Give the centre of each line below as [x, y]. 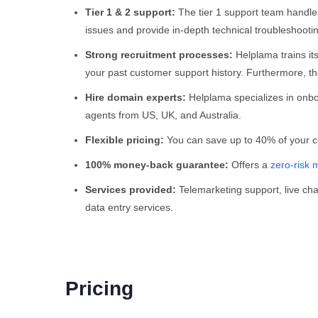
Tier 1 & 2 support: [132, 12]
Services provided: [131, 189]
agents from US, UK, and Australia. [163, 115]
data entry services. [129, 207]
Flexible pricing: [126, 139]
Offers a [251, 164]
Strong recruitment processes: [160, 54]
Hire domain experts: [137, 97]
